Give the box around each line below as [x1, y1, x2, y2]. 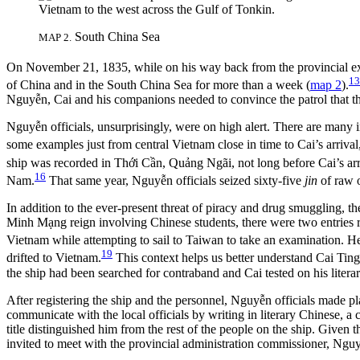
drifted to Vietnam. [6, 251, 101, 265]
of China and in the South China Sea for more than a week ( [6, 78, 310, 92]
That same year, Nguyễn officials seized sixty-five [46, 174, 305, 188]
